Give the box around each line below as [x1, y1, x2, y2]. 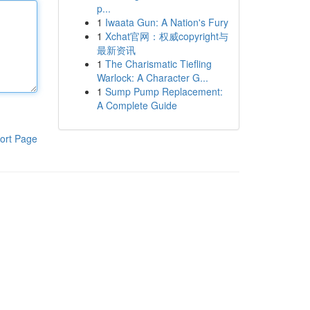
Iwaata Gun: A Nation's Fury [104, 15, 228, 29]
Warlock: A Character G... [96, 71, 208, 84]
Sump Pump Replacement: [104, 84, 223, 98]
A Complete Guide [96, 98, 177, 112]
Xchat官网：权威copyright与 [104, 29, 228, 43]
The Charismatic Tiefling [104, 57, 212, 71]
